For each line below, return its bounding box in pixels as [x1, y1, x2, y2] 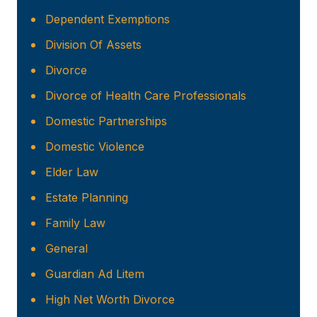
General [45, 241, 88, 256]
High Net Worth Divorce [45, 292, 175, 307]
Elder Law [45, 165, 98, 180]
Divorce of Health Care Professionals [45, 88, 246, 103]
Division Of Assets [45, 38, 142, 52]
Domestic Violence [45, 139, 144, 154]
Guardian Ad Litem [45, 267, 144, 282]
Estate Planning [45, 190, 128, 205]
